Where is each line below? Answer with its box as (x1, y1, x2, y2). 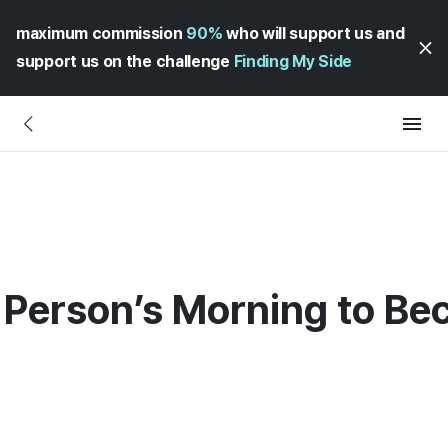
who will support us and (222, 24, 405, 43)
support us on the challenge (16, 52, 234, 71)
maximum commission (16, 24, 187, 43)
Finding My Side (233, 52, 353, 71)
